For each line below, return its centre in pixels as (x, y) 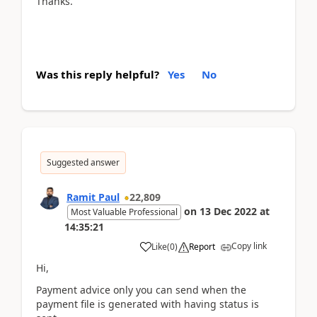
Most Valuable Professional (124, 212)
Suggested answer (83, 162)
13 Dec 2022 (228, 211)
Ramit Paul (93, 197)
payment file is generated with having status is (148, 304)
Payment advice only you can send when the (141, 289)
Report (202, 247)
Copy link (249, 246)
